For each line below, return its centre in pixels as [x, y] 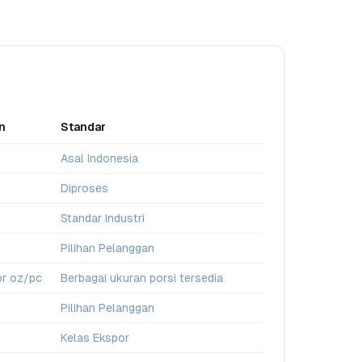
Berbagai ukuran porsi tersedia [142, 278]
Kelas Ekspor [95, 338]
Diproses [84, 188]
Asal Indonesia [99, 158]
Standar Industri [103, 218]
